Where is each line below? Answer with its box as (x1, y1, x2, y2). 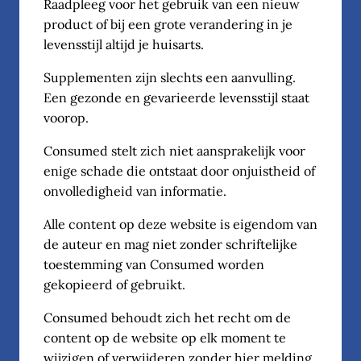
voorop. (44, 110, 89, 126)
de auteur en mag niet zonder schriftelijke (44, 236, 297, 252)
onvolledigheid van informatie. (44, 183, 226, 199)
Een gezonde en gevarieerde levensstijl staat (44, 89, 309, 106)
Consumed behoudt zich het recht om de (44, 309, 291, 326)
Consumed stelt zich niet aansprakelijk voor (44, 143, 305, 159)
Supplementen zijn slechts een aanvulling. (44, 69, 296, 85)
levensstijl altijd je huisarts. (44, 36, 204, 52)
